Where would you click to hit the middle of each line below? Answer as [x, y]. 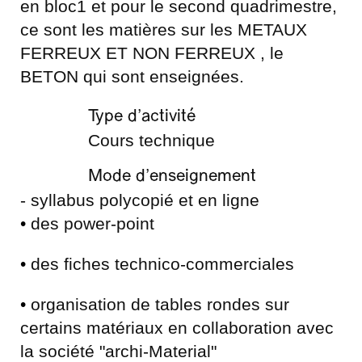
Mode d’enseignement [172, 177]
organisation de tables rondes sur [158, 304]
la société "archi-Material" [118, 351]
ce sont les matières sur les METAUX [164, 29]
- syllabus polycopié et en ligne [140, 200]
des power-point [90, 223]
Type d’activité [141, 117]
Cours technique [151, 140]
